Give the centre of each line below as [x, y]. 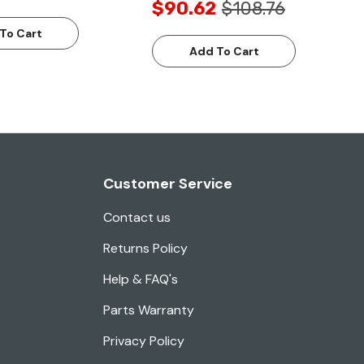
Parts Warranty [149, 310]
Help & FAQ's [141, 279]
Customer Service [168, 184]
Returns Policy [145, 249]
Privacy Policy [144, 341]
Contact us [137, 218]
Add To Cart [224, 52]
